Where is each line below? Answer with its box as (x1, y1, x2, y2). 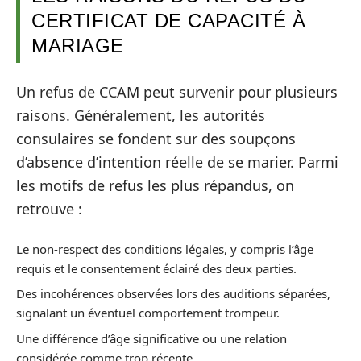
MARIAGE (31, 34, 124, 56)
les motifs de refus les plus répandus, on (16, 176, 294, 195)
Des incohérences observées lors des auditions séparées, (16, 285, 330, 301)
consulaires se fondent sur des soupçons (16, 129, 296, 148)
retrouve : (16, 199, 82, 218)
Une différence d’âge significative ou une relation (16, 330, 287, 346)
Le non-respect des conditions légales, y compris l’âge (16, 240, 313, 257)
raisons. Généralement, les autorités (16, 106, 265, 125)
